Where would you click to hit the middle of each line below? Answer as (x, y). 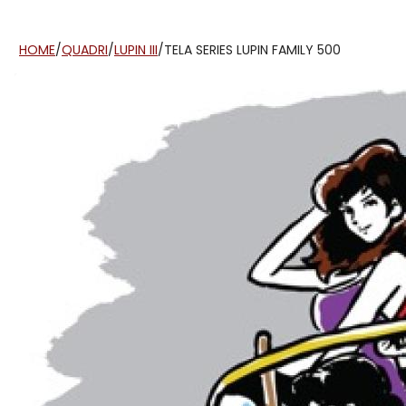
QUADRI (85, 49)
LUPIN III (136, 49)
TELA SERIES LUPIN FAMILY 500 (252, 49)
